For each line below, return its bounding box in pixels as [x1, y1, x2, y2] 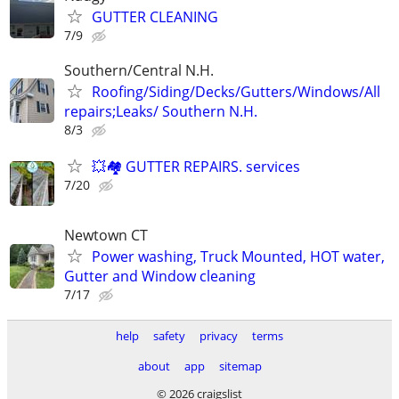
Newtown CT [64, 225, 148, 246]
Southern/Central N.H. [64, 60, 214, 80]
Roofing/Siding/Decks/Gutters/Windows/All [92, 81, 380, 102]
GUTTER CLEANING [92, 6, 218, 27]
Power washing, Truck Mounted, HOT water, [92, 247, 385, 267]
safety [153, 328, 185, 345]
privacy [199, 328, 238, 345]
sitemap [218, 358, 262, 375]
